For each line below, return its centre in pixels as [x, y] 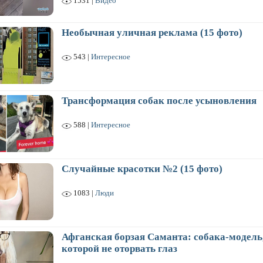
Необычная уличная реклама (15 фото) [152, 33]
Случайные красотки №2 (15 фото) [142, 169]
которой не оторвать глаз [119, 249]
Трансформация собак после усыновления [159, 101]
